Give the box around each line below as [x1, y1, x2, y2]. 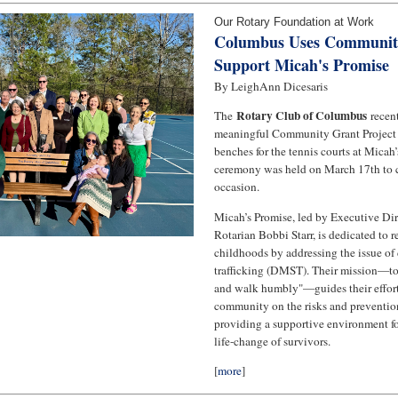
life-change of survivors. [214, 332, 330, 349]
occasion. [214, 179, 259, 195]
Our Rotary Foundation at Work [214, 14, 374, 28]
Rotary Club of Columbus [236, 107, 367, 125]
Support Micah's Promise [214, 52, 389, 76]
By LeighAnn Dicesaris [214, 77, 328, 94]
